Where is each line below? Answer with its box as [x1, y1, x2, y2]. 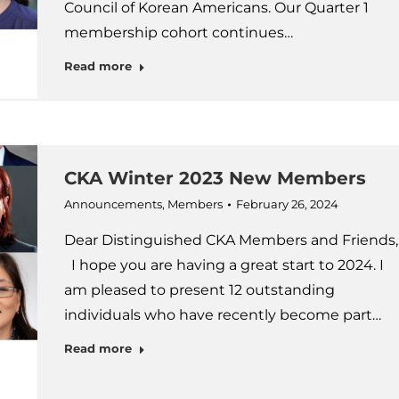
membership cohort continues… [63, 24, 293, 41]
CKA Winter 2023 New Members [63, 167, 366, 189]
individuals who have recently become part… [63, 306, 381, 323]
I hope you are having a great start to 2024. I [63, 256, 384, 273]
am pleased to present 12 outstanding [63, 281, 335, 298]
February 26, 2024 [235, 197, 338, 211]
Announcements [63, 197, 162, 211]
